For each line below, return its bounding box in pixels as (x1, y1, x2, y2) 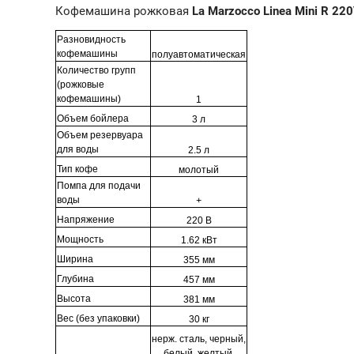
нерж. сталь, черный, (152, 333, 246, 345)
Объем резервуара (57, 129, 143, 141)
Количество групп (57, 64, 136, 76)
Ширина (57, 253, 93, 265)
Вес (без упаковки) (57, 312, 140, 324)
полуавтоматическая (152, 48, 246, 60)
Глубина (57, 273, 94, 284)
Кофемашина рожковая (55, 3, 192, 18)
